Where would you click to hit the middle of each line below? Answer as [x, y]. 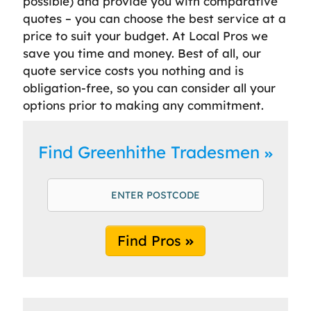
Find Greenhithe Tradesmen [151, 152]
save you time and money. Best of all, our [142, 53]
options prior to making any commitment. [143, 105]
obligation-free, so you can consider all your [149, 87]
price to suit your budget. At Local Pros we [145, 35]
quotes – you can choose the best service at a [154, 18]
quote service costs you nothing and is [133, 70]
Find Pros [151, 240]
